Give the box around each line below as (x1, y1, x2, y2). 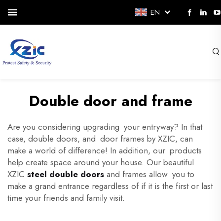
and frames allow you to (104, 168, 194, 180)
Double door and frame (29, 90, 192, 111)
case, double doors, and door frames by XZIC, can (7, 133, 193, 145)
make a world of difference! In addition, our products (7, 145, 202, 156)
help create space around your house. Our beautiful (7, 156, 194, 168)
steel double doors (27, 168, 104, 180)
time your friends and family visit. (7, 192, 125, 204)
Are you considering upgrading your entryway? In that (7, 121, 202, 133)
